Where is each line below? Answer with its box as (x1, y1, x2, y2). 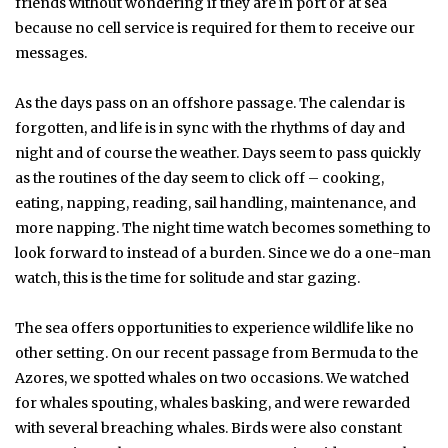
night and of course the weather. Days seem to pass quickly (15, 143, 421, 162)
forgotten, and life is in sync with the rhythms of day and (15, 118, 405, 137)
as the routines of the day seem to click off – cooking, (15, 168, 384, 187)
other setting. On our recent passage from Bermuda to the (15, 343, 418, 362)
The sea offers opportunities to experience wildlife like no (15, 318, 414, 337)
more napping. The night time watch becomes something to (15, 218, 431, 237)
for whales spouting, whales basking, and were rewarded (15, 393, 410, 412)
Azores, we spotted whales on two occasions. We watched (15, 368, 409, 387)
